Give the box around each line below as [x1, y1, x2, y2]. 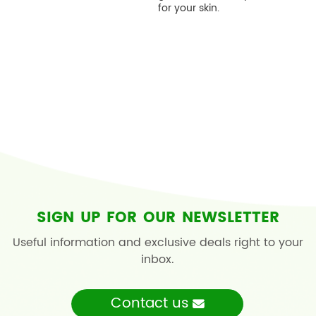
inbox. [141, 250, 175, 269]
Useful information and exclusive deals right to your [12, 233, 303, 253]
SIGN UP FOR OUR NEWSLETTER [36, 206, 279, 231]
